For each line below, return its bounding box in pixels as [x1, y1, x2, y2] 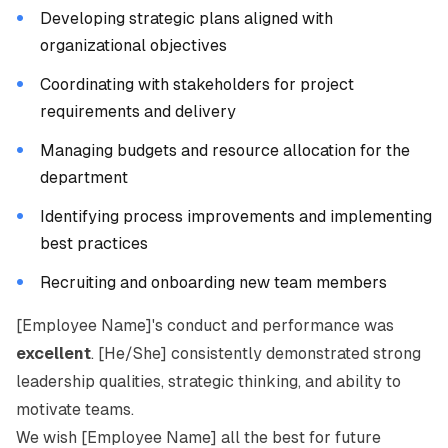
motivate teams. [16, 400, 134, 419]
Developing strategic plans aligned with [40, 9, 333, 28]
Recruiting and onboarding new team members [40, 273, 387, 292]
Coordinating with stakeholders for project [40, 75, 354, 94]
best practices [40, 234, 148, 253]
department [40, 168, 128, 187]
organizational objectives [40, 36, 227, 55]
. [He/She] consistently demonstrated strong [91, 344, 421, 363]
